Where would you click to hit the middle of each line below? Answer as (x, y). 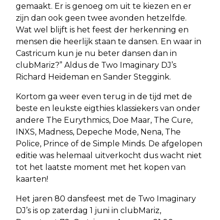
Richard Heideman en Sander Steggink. (93, 77)
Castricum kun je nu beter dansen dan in (96, 53)
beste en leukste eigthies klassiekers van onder (108, 108)
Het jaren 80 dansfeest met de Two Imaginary (106, 198)
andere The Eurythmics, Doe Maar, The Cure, (104, 120)
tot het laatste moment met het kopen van (101, 167)
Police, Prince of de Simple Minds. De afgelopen (109, 143)
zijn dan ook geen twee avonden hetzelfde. (101, 18)
